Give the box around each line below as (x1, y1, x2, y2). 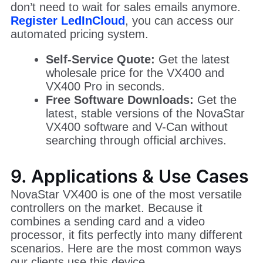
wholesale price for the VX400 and (45, 133, 224, 146)
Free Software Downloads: (45, 160, 194, 173)
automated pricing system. (10, 94, 149, 107)
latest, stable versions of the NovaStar (45, 173, 245, 187)
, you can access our (124, 80, 234, 94)
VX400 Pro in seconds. (45, 146, 165, 160)
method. (10, 28, 53, 42)
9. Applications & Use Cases (10, 232, 248, 254)
